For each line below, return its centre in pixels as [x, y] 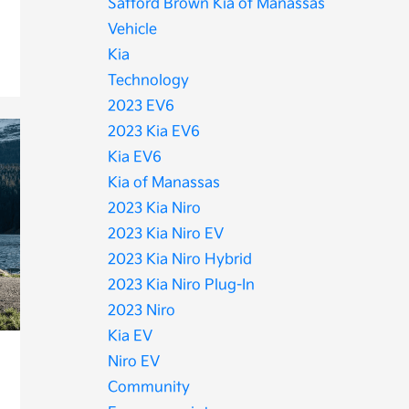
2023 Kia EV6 [154, 132]
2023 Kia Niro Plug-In [182, 285]
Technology [149, 81]
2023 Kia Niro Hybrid [180, 260]
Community [149, 388]
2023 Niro [142, 311]
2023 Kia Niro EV [166, 234]
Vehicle [133, 30]
